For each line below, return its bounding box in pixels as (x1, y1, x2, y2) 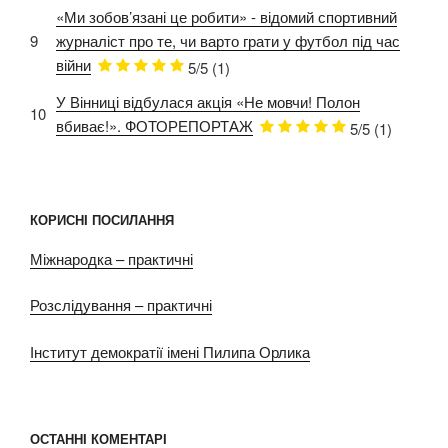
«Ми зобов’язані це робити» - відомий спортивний (56, 5, 397, 27)
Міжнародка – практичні (30, 247, 193, 269)
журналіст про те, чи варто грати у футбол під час (56, 29, 400, 51)
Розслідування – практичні (30, 294, 212, 316)
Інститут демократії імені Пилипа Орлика (30, 340, 310, 362)
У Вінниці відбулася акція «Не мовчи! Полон (56, 90, 360, 112)
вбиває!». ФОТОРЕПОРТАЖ (56, 114, 253, 136)
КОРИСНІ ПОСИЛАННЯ (30, 210, 174, 230)
